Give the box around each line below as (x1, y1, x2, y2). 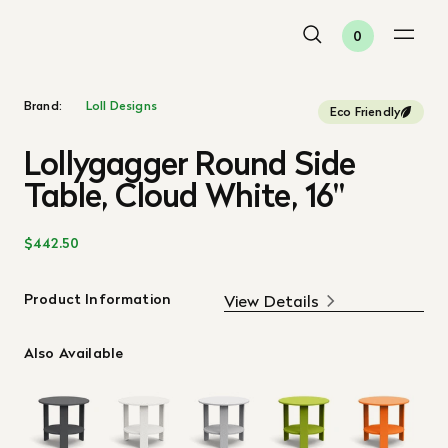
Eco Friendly (330, 103, 400, 120)
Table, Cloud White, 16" (24, 172, 345, 219)
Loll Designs (85, 97, 157, 114)
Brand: (24, 97, 62, 114)
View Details (224, 289, 319, 313)
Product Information (24, 289, 172, 309)
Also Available (24, 343, 124, 363)
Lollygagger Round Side (24, 140, 356, 187)
